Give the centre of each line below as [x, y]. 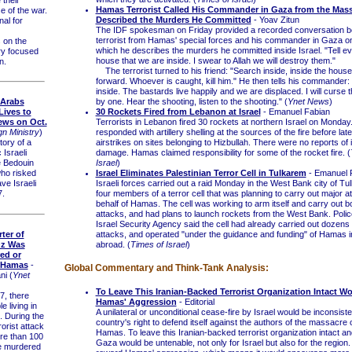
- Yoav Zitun [275, 20]
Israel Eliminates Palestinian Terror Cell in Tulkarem [201, 173]
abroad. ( [113, 244]
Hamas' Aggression [136, 302]
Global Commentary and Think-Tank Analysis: [166, 268]
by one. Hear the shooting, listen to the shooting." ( [191, 101]
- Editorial [195, 302]
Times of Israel [158, 244]
